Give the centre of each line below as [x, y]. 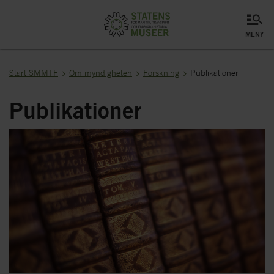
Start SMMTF [34, 73]
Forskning [161, 73]
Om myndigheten [101, 73]
